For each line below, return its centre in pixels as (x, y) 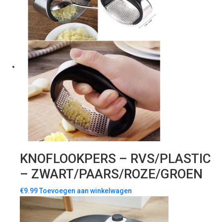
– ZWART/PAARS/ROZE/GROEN (111, 174)
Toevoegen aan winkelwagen (85, 191)
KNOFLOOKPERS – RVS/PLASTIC (115, 159)
